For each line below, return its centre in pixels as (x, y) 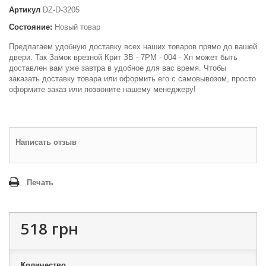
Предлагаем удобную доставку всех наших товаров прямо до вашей (133, 47)
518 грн (50, 229)
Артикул (25, 10)
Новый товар (77, 27)
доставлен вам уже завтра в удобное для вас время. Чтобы (118, 68)
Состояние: (31, 27)
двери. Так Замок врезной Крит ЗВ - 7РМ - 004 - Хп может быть (123, 57)
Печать (40, 183)
